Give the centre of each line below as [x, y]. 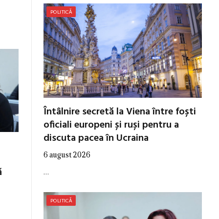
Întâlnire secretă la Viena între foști [120, 112]
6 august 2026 [67, 154]
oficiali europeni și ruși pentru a [111, 125]
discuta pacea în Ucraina [96, 138]
